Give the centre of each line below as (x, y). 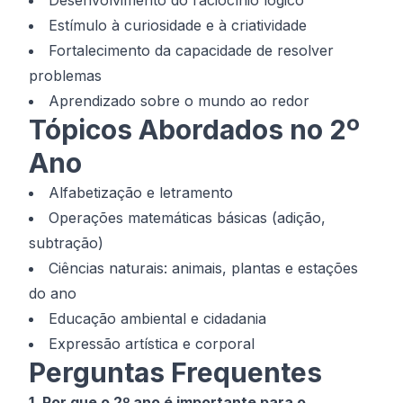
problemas (65, 76)
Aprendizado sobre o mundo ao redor (179, 101)
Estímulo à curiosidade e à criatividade (178, 25)
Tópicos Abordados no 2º (194, 130)
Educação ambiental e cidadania (157, 318)
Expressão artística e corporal (152, 344)
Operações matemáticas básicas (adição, (187, 218)
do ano (53, 293)
